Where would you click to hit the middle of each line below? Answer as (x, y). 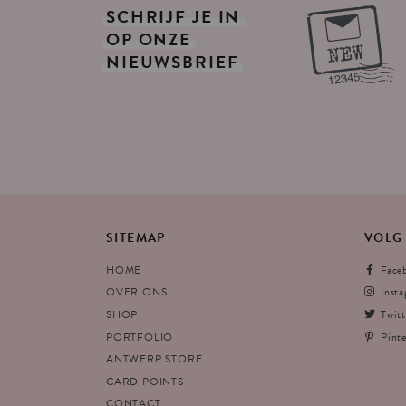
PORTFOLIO (140, 337)
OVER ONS (137, 292)
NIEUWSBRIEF (173, 62)
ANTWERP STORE (155, 359)
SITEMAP (136, 237)
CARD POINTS (145, 381)
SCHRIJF (147, 16)
